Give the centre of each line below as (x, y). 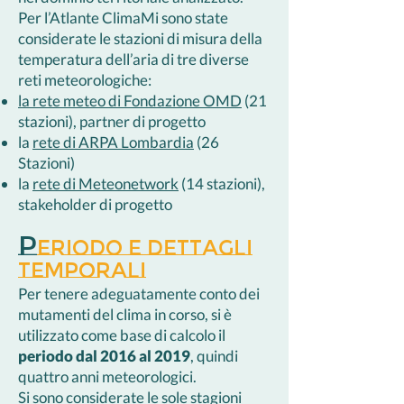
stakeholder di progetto (95, 204)
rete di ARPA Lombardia (113, 142)
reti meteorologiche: (86, 80)
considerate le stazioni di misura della (140, 38)
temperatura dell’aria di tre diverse (133, 59)
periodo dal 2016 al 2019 (104, 356)
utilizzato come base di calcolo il (122, 335)
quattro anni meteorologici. (107, 376)
